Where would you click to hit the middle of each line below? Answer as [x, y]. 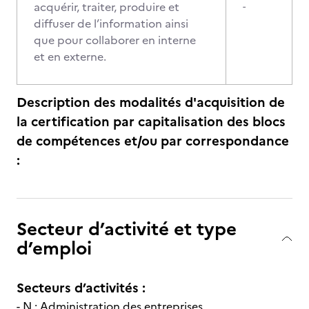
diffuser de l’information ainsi [111, 23]
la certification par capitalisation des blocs [151, 122]
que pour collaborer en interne [115, 40]
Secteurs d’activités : [81, 288]
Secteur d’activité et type [127, 229]
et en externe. [70, 57]
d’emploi [54, 248]
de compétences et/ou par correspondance [153, 141]
